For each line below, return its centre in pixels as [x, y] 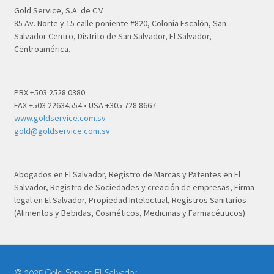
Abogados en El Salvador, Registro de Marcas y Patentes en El [127, 175]
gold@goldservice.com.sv [62, 131]
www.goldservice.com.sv [60, 118]
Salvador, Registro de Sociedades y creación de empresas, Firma [134, 187]
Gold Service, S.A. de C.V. [59, 11]
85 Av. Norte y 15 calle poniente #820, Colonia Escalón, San [120, 24]
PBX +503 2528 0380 [49, 93]
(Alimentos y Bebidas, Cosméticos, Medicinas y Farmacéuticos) [129, 213]
